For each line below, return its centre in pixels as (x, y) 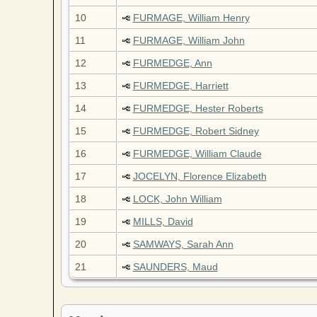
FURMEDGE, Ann (172, 63)
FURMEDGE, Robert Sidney (196, 131)
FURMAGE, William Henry (191, 18)
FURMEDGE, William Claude (197, 154)
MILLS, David (163, 222)
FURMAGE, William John (189, 41)
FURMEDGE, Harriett (180, 86)
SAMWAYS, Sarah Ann (183, 244)
